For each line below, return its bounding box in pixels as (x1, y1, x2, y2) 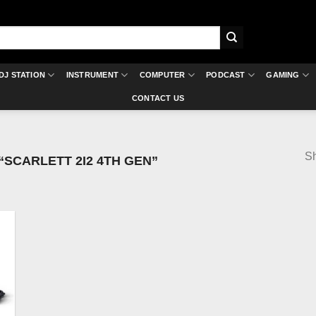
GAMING (266, 71, 300, 79)
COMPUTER (139, 71, 186, 79)
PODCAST (206, 71, 245, 79)
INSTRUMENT (66, 71, 119, 79)
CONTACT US (131, 94, 185, 102)
